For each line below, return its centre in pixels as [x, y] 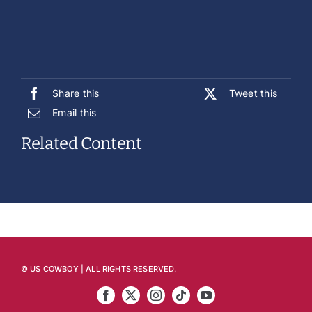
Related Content [81, 144]
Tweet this [253, 93]
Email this [75, 113]
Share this [76, 93]
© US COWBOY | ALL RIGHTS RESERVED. [99, 268]
